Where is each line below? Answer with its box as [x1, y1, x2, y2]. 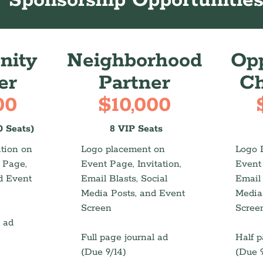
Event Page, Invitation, [81, 158, 182, 170]
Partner [98, 70, 170, 96]
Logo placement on [81, 143, 166, 156]
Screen [81, 202, 112, 214]
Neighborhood [66, 48, 202, 73]
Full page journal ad [81, 231, 168, 244]
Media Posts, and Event [81, 187, 186, 200]
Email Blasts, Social [81, 173, 168, 185]
